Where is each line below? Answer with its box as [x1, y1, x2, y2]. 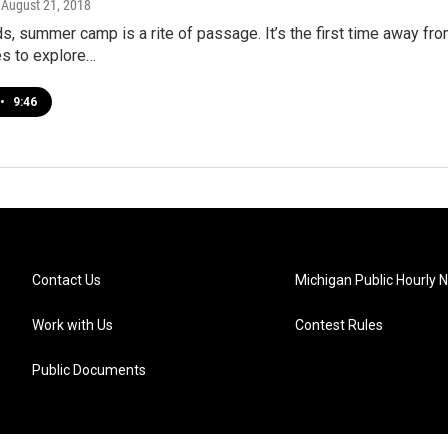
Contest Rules [295, 316, 384, 333]
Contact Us [32, 271, 101, 288]
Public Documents [32, 361, 146, 378]
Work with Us [32, 316, 113, 333]
